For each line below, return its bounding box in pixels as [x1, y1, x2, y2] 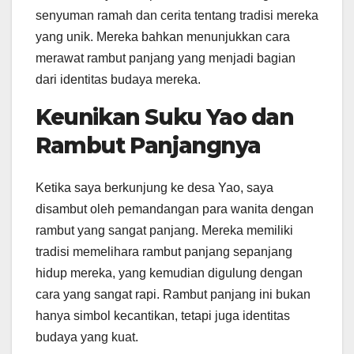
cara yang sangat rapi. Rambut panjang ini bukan [36, 288, 311, 302]
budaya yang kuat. [36, 330, 138, 345]
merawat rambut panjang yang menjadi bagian [36, 51, 296, 65]
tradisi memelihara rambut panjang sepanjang [36, 245, 292, 259]
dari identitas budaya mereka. [36, 72, 201, 86]
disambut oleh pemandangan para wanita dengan [36, 202, 314, 217]
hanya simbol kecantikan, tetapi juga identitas [36, 309, 290, 323]
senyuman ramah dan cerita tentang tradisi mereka [36, 8, 318, 22]
